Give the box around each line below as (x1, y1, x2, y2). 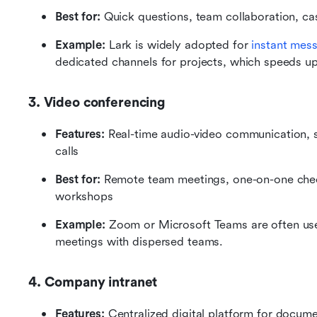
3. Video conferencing (28, 95, 165, 111)
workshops (55, 190, 113, 204)
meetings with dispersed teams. (55, 235, 224, 249)
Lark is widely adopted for (105, 38, 252, 52)
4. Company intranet (28, 275, 158, 291)
